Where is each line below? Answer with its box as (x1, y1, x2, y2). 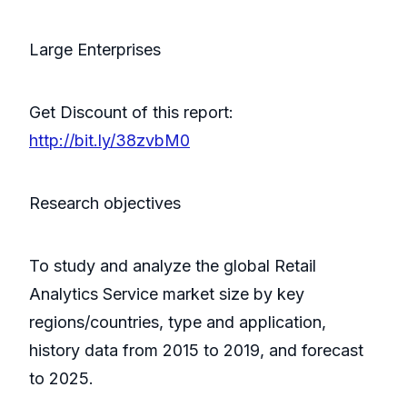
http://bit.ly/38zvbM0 (29, 131, 190, 151)
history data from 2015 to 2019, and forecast (29, 341, 363, 361)
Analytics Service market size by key (29, 284, 304, 304)
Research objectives (29, 194, 181, 213)
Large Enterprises (29, 40, 161, 60)
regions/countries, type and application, (29, 313, 326, 333)
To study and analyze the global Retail (29, 256, 316, 276)
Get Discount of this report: (29, 103, 233, 123)
